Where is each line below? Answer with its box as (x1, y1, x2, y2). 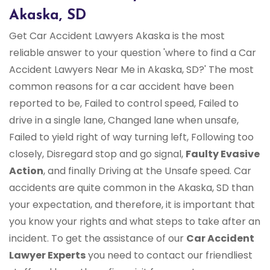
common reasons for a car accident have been (9, 80, 234, 94)
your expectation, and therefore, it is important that (9, 198, 255, 212)
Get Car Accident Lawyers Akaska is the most (9, 29, 225, 43)
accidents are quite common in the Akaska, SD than (9, 181, 254, 195)
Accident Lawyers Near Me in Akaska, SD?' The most (9, 63, 254, 77)
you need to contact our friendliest (86, 248, 253, 263)
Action (9, 164, 43, 178)
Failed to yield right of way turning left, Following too (9, 130, 254, 145)
